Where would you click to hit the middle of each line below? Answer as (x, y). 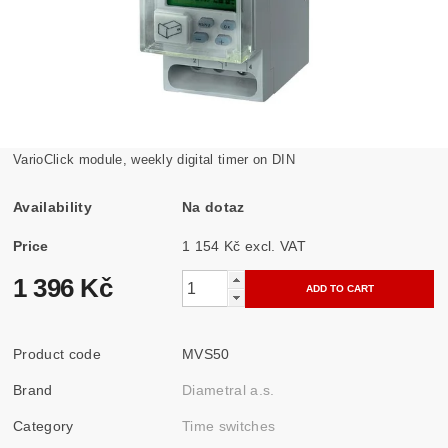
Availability (52, 206)
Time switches (229, 425)
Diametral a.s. (228, 389)
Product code (57, 353)
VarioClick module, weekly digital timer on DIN (154, 159)
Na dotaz (213, 206)
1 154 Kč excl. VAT (275, 245)
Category (43, 425)
